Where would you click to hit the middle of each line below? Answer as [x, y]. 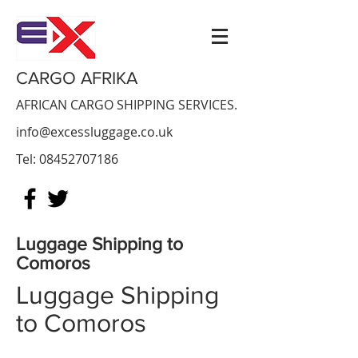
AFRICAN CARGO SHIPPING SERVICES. [127, 105]
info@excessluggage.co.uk [94, 132]
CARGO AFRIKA [77, 78]
